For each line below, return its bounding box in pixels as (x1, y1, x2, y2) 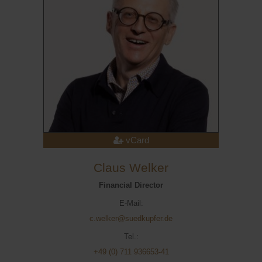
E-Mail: (119, 199, 143, 208)
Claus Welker (94, 161, 168, 175)
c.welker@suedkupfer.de (89, 214, 173, 223)
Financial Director (99, 181, 163, 189)
